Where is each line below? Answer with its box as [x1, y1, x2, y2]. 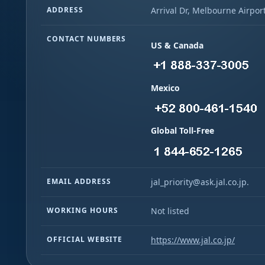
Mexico [151, 82, 180, 93]
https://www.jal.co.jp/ [151, 234, 235, 245]
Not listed [151, 205, 189, 216]
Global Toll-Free [151, 125, 214, 136]
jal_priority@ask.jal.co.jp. [151, 176, 249, 188]
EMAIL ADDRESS [47, 176, 111, 186]
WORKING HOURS [47, 205, 118, 215]
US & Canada [151, 40, 203, 51]
